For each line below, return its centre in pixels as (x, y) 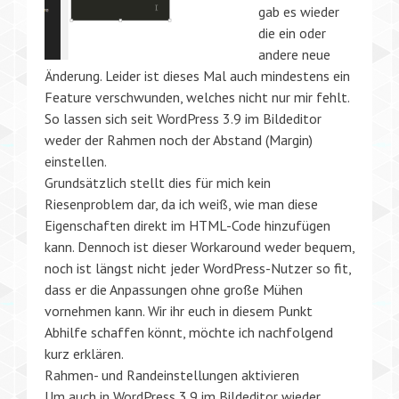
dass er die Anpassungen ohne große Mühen (174, 289)
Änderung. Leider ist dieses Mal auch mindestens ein (197, 75)
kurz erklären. (84, 353)
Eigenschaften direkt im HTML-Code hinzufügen (187, 225)
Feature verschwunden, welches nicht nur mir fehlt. (197, 97)
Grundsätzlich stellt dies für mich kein (158, 182)
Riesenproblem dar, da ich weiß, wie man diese (181, 204)
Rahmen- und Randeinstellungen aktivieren (172, 375)
